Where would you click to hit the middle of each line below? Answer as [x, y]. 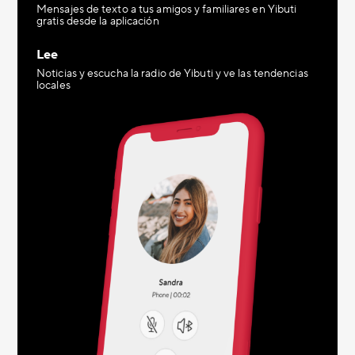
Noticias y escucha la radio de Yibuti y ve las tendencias [172, 74]
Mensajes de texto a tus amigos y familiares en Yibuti [167, 10]
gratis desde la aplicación [98, 21]
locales [53, 86]
